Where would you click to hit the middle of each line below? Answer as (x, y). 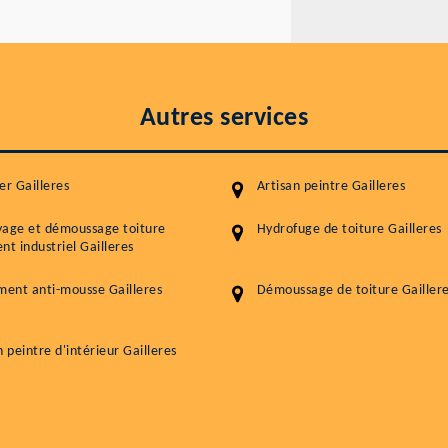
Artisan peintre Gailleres (330, 187)
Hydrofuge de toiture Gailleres (349, 230)
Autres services (224, 119)
